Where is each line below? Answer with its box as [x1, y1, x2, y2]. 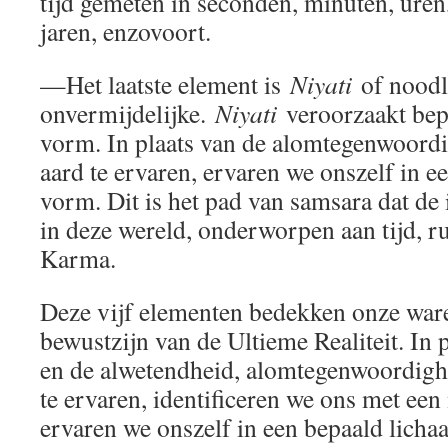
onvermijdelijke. [40, 95, 215, 130]
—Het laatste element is [40, 66, 290, 101]
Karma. [40, 240, 116, 275]
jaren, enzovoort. [40, 13, 211, 48]
